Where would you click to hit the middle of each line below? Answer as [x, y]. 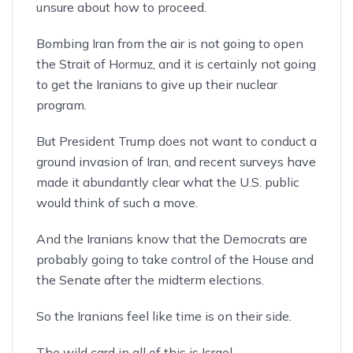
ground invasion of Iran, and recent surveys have [176, 161]
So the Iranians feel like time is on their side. [164, 316]
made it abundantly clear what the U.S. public [168, 182]
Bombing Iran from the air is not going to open [170, 43]
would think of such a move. [117, 202]
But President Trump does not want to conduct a [176, 141]
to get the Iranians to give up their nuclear [157, 84]
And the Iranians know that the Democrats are [172, 238]
